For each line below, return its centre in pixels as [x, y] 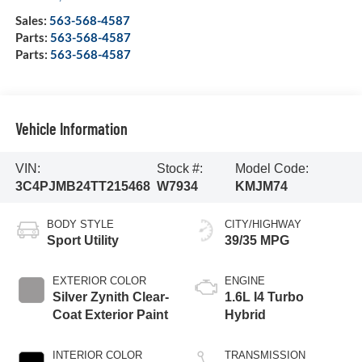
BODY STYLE [80, 225]
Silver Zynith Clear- [110, 297]
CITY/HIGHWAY [263, 225]
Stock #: [179, 168]
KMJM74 [261, 186]
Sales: [32, 21]
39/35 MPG [257, 241]
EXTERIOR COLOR [99, 281]
